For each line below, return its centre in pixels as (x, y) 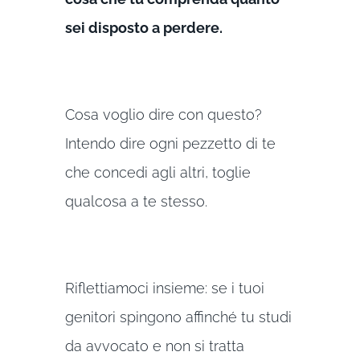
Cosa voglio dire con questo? (163, 114)
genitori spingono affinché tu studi (178, 317)
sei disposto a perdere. (143, 27)
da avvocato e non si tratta (154, 346)
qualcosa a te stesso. (136, 201)
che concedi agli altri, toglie (157, 172)
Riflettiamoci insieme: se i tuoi (164, 288)
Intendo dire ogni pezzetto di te (170, 143)
